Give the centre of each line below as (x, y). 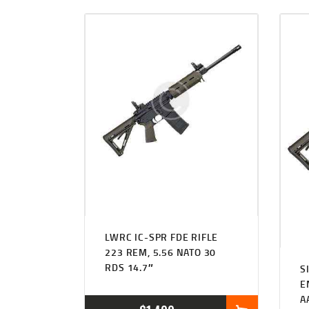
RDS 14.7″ (129, 268)
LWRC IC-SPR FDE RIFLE (162, 237)
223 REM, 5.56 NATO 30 (161, 252)
